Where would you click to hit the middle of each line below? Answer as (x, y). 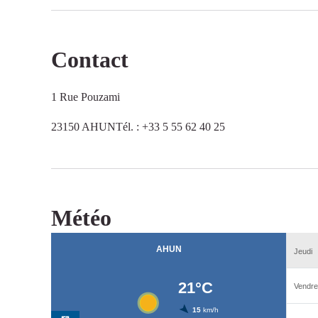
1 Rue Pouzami (86, 97)
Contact (90, 60)
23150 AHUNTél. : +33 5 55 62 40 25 (138, 127)
